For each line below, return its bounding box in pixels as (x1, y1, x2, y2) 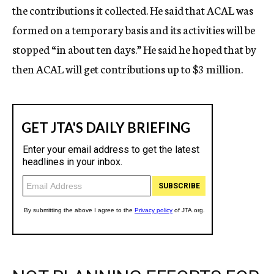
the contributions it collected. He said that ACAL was (12, 2, 253, 18)
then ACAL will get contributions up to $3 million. (12, 61, 243, 76)
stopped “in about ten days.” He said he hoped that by (12, 41, 256, 57)
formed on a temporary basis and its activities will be (12, 21, 255, 37)
